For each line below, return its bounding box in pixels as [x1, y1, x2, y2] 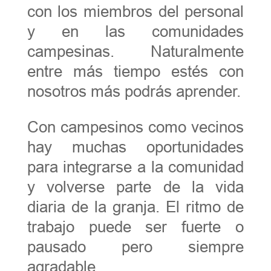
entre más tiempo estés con [27, 62, 244, 80]
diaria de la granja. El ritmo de [27, 197, 244, 216]
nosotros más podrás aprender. [27, 82, 241, 100]
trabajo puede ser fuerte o [27, 217, 244, 236]
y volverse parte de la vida [27, 177, 244, 196]
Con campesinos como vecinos [27, 117, 244, 136]
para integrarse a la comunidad [27, 157, 244, 176]
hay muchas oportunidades [27, 137, 244, 156]
